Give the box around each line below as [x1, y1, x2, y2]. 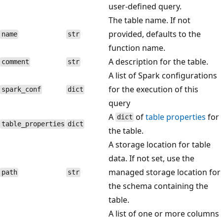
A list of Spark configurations [109, 70, 217, 81]
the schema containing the [109, 180, 208, 191]
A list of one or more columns [109, 208, 219, 219]
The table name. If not [109, 14, 190, 26]
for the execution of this [109, 83, 198, 95]
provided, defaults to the [109, 28, 201, 39]
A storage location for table [109, 139, 211, 150]
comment [1, 58, 29, 66]
